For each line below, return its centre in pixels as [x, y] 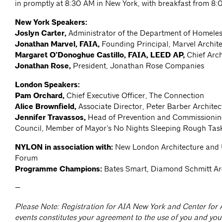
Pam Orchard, [40, 96]
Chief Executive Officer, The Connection [134, 96]
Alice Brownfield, [46, 107]
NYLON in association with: [64, 147]
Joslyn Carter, [42, 33]
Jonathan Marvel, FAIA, [57, 44]
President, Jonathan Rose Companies [138, 66]
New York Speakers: [51, 23]
